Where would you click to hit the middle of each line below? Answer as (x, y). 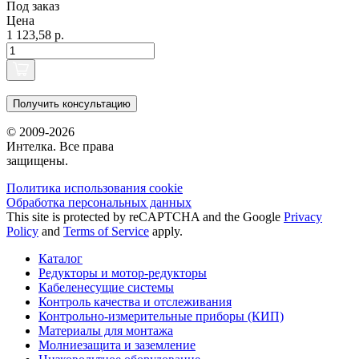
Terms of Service (106, 232)
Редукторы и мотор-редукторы (123, 273)
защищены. (37, 161)
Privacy (303, 217)
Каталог (61, 259)
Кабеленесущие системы (106, 288)
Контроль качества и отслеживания (135, 302)
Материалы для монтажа (106, 331)
